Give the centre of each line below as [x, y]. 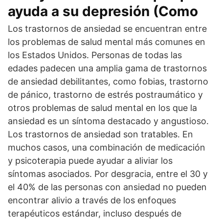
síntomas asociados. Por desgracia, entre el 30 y [108, 174]
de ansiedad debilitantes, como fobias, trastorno [108, 81]
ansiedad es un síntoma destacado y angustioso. [108, 121]
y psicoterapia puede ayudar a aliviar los [90, 161]
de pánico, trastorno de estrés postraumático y [105, 95]
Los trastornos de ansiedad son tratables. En [100, 134]
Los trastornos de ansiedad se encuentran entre [107, 29]
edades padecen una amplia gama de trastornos [107, 68]
